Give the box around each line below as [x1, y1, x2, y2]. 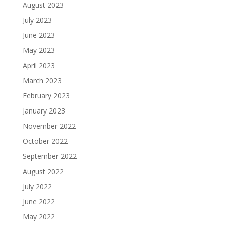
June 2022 [22, 196, 55, 206]
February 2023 [22, 90, 70, 100]
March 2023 [22, 75, 62, 85]
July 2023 [22, 15, 52, 25]
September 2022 [22, 151, 77, 161]
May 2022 [22, 211, 55, 221]
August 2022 [22, 166, 64, 176]
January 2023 [22, 105, 65, 116]
